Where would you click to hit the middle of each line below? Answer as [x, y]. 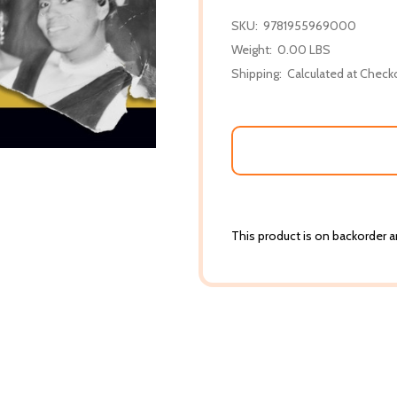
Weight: [252, 49]
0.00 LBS [304, 49]
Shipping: [257, 73]
